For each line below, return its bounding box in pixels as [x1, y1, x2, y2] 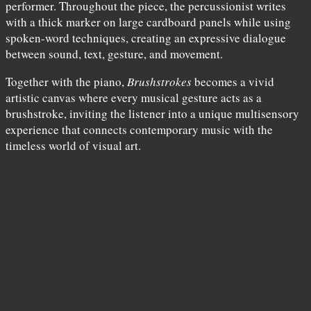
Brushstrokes [127, 73, 192, 90]
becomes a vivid [192, 73, 274, 90]
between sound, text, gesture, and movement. [6, 45, 223, 62]
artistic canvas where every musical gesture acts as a [6, 89, 262, 106]
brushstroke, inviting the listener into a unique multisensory [6, 105, 299, 121]
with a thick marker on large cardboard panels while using [6, 13, 291, 30]
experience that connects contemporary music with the [6, 121, 273, 137]
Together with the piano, [6, 73, 127, 90]
